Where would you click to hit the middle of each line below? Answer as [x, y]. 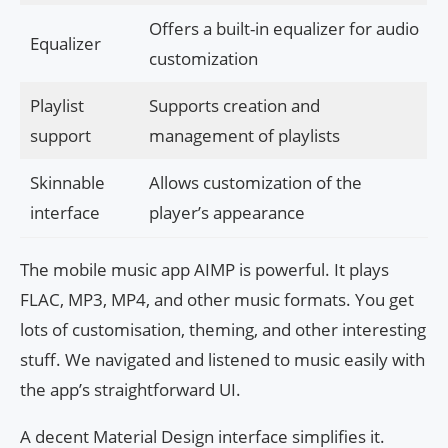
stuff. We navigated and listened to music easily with [222, 360]
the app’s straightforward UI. [130, 390]
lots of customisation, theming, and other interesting [223, 330]
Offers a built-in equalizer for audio [283, 29]
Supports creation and [234, 106]
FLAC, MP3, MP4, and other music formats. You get [217, 300]
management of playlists [244, 136]
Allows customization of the [255, 183]
